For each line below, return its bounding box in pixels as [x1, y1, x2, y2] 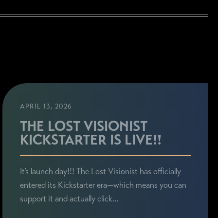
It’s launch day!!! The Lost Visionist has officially [20, 166, 182, 177]
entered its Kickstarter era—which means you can [20, 180, 187, 191]
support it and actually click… [20, 193, 119, 204]
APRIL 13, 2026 [20, 102, 73, 110]
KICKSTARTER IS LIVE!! [20, 131, 162, 149]
